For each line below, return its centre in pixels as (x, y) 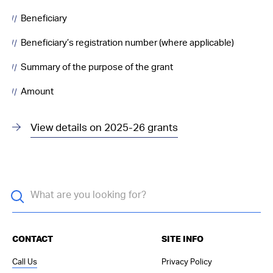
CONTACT (33, 239)
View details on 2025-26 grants (104, 127)
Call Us (25, 262)
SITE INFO (182, 239)
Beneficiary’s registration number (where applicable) (127, 43)
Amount (37, 91)
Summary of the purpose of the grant (97, 67)
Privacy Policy (186, 262)
